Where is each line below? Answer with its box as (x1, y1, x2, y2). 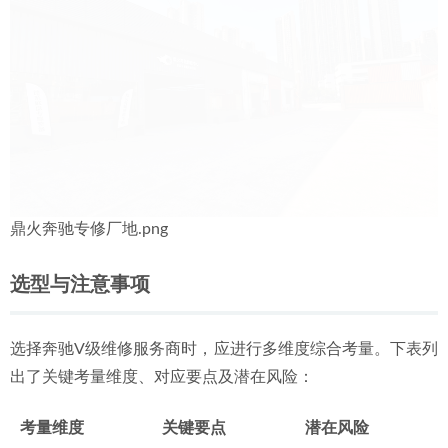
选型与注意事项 (10, 275, 150, 295)
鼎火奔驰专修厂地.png (10, 221, 168, 237)
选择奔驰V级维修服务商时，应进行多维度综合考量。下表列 (10, 341, 438, 357)
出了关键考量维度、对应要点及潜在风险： (10, 369, 314, 385)
